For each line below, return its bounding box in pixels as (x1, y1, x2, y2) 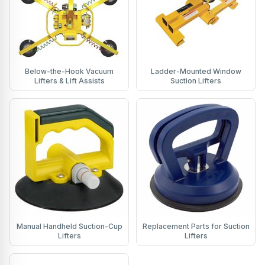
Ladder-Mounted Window (150, 67, 241, 76)
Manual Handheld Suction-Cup (16, 222, 122, 231)
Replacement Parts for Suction (142, 222, 250, 231)
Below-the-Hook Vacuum (25, 67, 114, 76)
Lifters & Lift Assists (34, 76, 105, 86)
